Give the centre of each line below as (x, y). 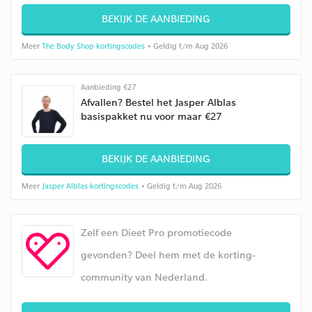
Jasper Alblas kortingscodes (90, 186)
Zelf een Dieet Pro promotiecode (156, 232)
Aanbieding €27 (108, 87)
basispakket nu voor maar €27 (151, 116)
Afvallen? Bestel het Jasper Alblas (158, 102)
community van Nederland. (144, 277)
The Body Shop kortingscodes (93, 46)
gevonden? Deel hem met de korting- (168, 255)
